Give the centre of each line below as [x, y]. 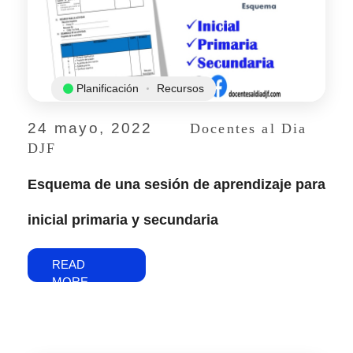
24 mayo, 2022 [90, 128]
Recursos [180, 88]
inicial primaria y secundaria [123, 219]
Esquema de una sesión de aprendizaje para [176, 184]
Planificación [108, 88]
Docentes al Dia [248, 128]
